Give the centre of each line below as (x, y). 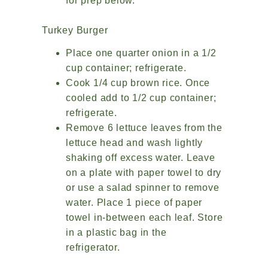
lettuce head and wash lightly (135, 143)
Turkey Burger (75, 31)
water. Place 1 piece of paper (134, 203)
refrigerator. (95, 248)
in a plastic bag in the (116, 233)
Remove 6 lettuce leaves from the (144, 128)
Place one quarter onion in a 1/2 (141, 53)
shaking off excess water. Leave (141, 158)
